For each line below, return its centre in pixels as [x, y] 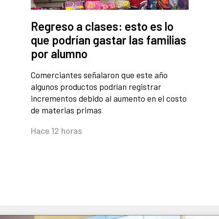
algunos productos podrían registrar [96, 87]
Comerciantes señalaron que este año [99, 75]
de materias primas [66, 110]
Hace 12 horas [56, 131]
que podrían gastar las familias [108, 40]
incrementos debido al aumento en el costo [109, 99]
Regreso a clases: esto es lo [102, 26]
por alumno [59, 54]
